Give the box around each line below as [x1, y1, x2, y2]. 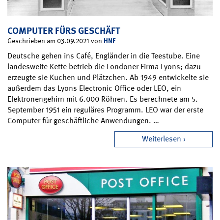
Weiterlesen [141, 134, 181, 144]
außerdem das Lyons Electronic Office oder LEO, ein [7, 83, 181, 94]
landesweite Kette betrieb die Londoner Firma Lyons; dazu [7, 61, 201, 72]
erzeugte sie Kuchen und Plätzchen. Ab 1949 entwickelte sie [7, 72, 209, 83]
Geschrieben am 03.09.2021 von [7, 36, 104, 46]
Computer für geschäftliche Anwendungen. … [7, 115, 159, 126]
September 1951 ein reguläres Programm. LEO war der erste [7, 105, 203, 115]
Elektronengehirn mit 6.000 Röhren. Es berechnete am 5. [7, 94, 198, 105]
